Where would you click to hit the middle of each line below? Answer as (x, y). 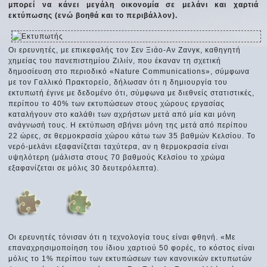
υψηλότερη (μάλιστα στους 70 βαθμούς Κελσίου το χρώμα (117, 158)
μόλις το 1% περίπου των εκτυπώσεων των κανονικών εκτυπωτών (131, 258)
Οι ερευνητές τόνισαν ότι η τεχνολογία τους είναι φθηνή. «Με (122, 237)
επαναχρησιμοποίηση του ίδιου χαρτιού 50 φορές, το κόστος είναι (132, 248)
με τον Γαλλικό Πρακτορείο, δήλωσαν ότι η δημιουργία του (118, 83)
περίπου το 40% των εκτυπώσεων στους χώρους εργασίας (117, 104)
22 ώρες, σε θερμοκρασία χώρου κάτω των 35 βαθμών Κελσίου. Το (132, 136)
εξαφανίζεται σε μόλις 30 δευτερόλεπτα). (84, 168)
